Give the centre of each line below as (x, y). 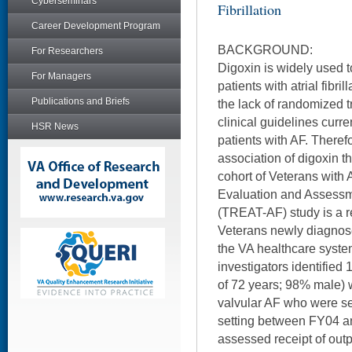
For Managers (61, 76)
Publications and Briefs (81, 101)
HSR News (55, 126)
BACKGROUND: (265, 49)
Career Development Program (96, 26)
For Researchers (67, 51)
